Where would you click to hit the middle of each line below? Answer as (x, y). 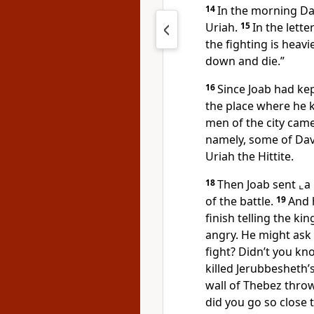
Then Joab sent (258, 184)
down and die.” (245, 61)
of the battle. (241, 201)
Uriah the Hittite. (250, 156)
